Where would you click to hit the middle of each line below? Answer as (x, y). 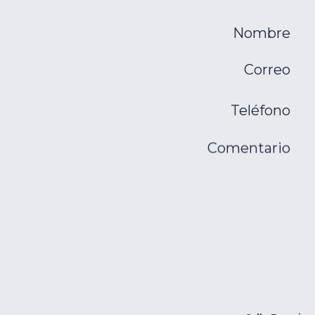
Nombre (261, 33)
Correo (267, 69)
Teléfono (260, 110)
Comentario (249, 148)
